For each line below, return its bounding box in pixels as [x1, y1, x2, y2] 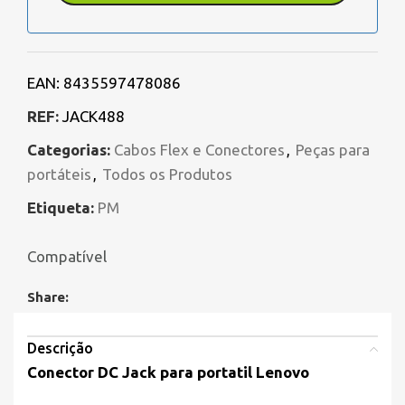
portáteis [27, 165, 91, 184]
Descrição [27, 340, 93, 357]
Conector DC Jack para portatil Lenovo [27, 363, 309, 381]
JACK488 [62, 108, 125, 126]
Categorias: [27, 141, 110, 159]
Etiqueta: [27, 199, 94, 217]
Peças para [296, 141, 370, 159]
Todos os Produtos [102, 165, 232, 184]
